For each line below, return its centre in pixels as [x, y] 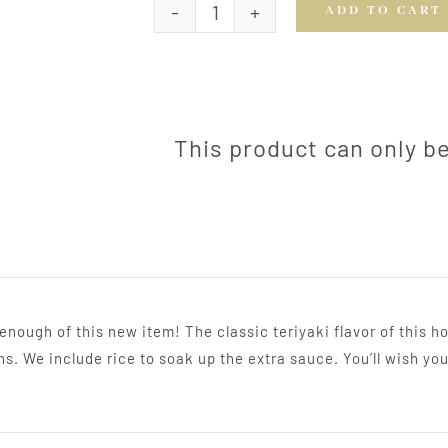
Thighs [238, 77]
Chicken [243, 50]
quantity [244, 104]
